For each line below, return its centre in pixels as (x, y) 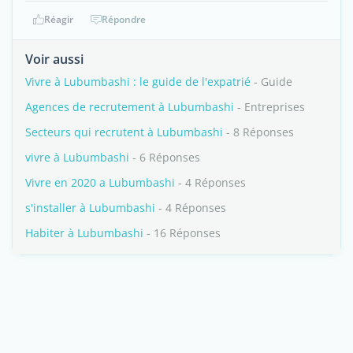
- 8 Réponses (258, 132)
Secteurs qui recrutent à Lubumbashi (124, 132)
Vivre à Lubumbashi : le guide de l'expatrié (138, 82)
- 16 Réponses (182, 233)
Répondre (124, 19)
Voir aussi (54, 59)
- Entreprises (269, 107)
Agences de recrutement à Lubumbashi (130, 107)
